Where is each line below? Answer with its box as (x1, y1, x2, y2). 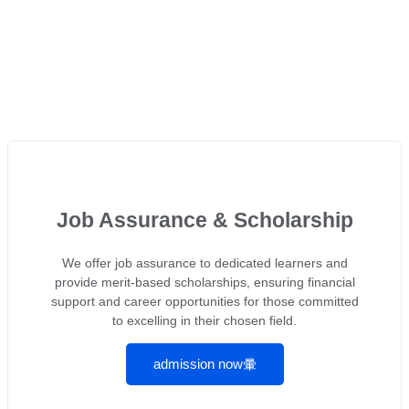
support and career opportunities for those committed (50, 294, 359, 309)
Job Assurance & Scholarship (56, 208, 353, 233)
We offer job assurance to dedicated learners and (61, 256, 348, 271)
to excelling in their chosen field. (112, 313, 297, 329)
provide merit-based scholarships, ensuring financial (54, 275, 355, 290)
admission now (152, 356, 243, 372)
